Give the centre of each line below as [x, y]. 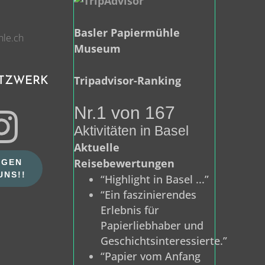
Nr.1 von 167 [125, 113]
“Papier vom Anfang [151, 256]
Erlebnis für [130, 210]
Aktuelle [97, 148]
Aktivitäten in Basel [131, 131]
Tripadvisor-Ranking [127, 81]
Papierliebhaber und [152, 226]
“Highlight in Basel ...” [155, 180]
